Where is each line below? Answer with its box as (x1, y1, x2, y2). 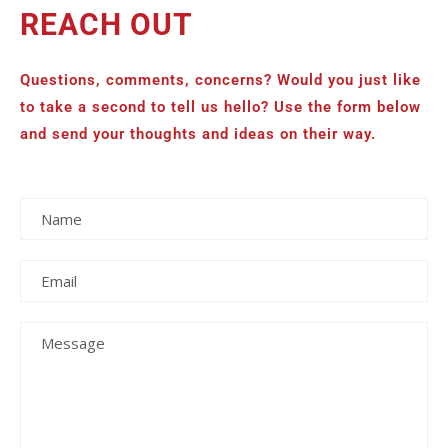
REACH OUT (20, 7, 193, 42)
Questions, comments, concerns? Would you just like (20, 71, 421, 89)
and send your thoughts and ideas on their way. (20, 125, 376, 143)
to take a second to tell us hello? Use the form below (20, 98, 421, 116)
